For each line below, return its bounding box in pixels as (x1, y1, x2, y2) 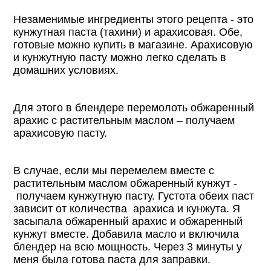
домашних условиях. (13, 64, 119, 76)
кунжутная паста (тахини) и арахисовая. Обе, (13, 25, 243, 38)
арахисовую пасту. (13, 126, 108, 139)
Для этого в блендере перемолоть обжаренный (13, 101, 255, 114)
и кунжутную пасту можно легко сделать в (13, 51, 227, 64)
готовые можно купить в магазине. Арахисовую (13, 38, 253, 51)
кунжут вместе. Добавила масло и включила (13, 227, 240, 240)
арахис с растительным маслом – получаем (13, 114, 235, 126)
